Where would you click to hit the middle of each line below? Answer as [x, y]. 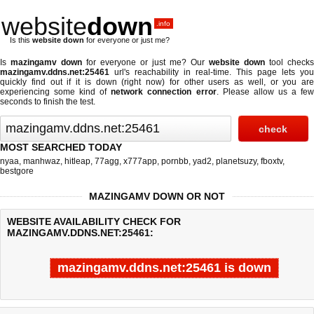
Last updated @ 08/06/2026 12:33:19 [70, 302]
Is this [21, 40]
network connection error [164, 92]
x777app [140, 161]
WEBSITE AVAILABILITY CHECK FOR [94, 221]
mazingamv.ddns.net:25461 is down [164, 268]
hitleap [77, 161]
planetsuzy [236, 161]
